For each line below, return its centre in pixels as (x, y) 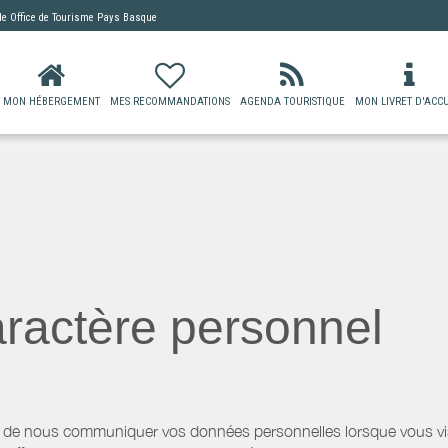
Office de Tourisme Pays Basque (83, 17)
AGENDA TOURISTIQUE (292, 101)
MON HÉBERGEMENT (51, 101)
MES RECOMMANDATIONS (169, 101)
